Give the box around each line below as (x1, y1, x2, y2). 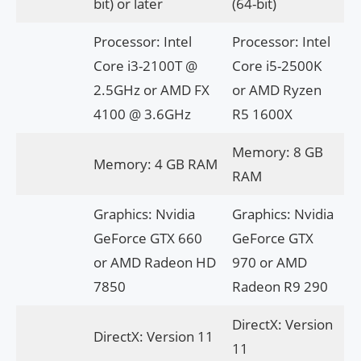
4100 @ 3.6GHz (93, 105, 191, 124)
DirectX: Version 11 (93, 327, 214, 346)
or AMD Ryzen (231, 81, 322, 100)
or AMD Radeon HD (93, 253, 216, 272)
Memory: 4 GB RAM (93, 155, 218, 174)
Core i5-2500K (231, 56, 322, 76)
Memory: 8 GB (231, 143, 323, 162)
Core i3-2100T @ (93, 56, 197, 76)
